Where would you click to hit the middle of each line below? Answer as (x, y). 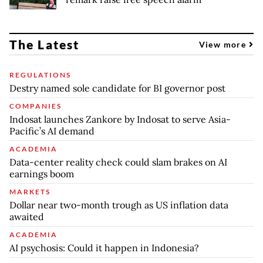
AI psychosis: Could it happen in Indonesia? (104, 247)
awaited (27, 216)
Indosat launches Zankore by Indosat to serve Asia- (120, 119)
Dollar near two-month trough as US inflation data (119, 205)
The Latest (44, 44)
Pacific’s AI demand (52, 131)
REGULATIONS (40, 75)
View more (224, 44)
